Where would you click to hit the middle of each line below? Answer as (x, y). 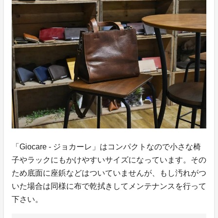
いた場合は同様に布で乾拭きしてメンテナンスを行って (109, 186)
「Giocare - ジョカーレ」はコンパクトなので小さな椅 (106, 146)
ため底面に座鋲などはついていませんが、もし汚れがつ (109, 173)
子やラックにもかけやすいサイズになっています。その (109, 160)
